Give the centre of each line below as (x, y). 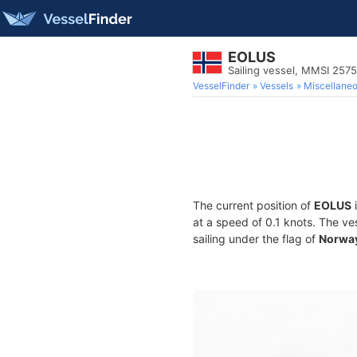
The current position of (253, 205)
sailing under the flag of (256, 239)
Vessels (277, 86)
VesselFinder (221, 86)
